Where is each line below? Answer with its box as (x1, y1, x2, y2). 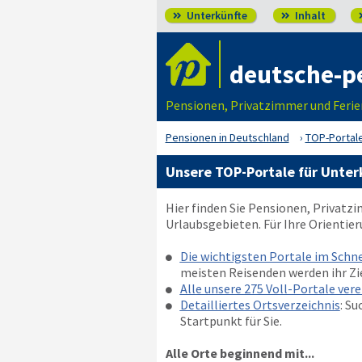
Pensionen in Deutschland (165, 130, 289, 145)
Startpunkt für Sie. (179, 313, 282, 329)
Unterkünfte (183, 8, 247, 23)
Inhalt (292, 8, 326, 23)
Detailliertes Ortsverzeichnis (179, 297, 340, 313)
